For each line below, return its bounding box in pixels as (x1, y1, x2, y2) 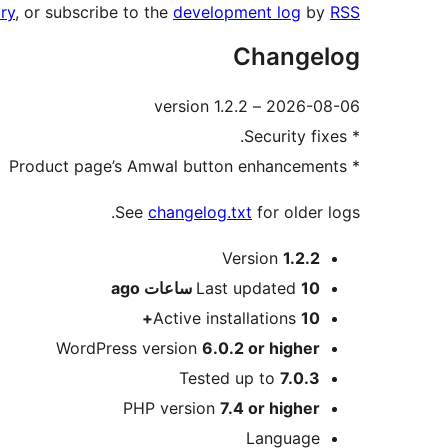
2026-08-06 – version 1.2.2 (266, 96, 360, 117)
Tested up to (179, 368, 280, 389)
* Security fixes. (347, 126, 360, 147)
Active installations (153, 308, 301, 329)
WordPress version (56, 338, 202, 359)
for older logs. (252, 202, 360, 223)
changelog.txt (148, 202, 252, 223)
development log (173, 2, 301, 23)
